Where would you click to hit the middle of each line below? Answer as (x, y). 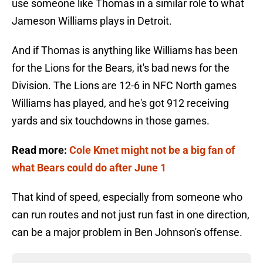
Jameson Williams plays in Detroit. (92, 21)
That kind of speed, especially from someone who (127, 197)
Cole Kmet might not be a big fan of (152, 150)
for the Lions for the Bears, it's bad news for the (121, 68)
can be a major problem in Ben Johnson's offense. (127, 232)
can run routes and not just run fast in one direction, (131, 215)
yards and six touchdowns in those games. (111, 121)
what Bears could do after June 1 (89, 168)
